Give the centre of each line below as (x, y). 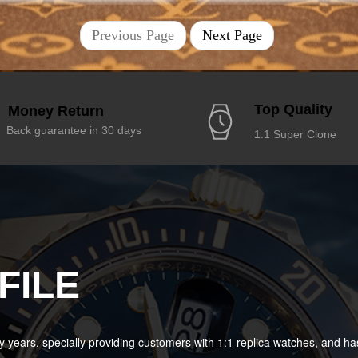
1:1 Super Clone (295, 134)
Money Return (56, 111)
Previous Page (133, 35)
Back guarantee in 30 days (74, 130)
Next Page (232, 35)
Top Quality (293, 109)
